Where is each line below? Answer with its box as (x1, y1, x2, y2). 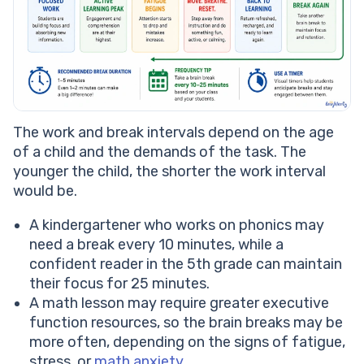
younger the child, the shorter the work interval (13, 162, 326, 181)
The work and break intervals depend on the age (13, 123, 334, 142)
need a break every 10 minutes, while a (29, 236, 284, 254)
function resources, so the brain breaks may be (29, 314, 343, 332)
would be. (13, 182, 80, 201)
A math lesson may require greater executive (29, 294, 329, 313)
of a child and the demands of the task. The (13, 143, 306, 162)
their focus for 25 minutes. (29, 275, 213, 293)
